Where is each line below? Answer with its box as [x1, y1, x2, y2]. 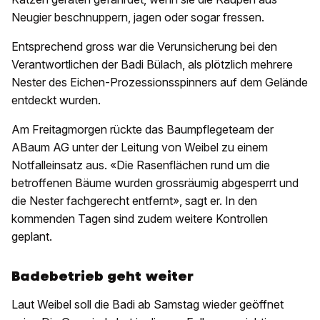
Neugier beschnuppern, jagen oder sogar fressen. [11, 10, 264, 25]
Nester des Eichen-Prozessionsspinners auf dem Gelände [11, 75, 308, 90]
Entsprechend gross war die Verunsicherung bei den [11, 39, 277, 54]
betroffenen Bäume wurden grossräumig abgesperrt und [11, 176, 299, 191]
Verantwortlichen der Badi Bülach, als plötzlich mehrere [11, 57, 293, 72]
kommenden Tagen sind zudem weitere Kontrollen [11, 211, 268, 226]
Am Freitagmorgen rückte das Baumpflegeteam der [11, 122, 274, 137]
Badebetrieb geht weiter [11, 267, 194, 286]
